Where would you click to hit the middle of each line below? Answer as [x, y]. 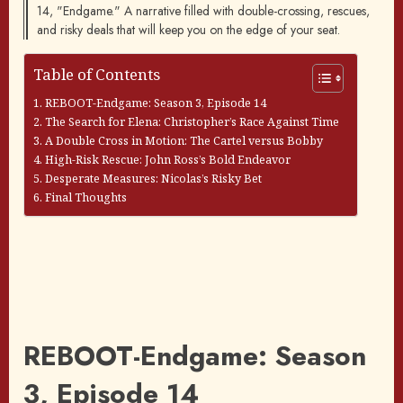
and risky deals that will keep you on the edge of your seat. [188, 30]
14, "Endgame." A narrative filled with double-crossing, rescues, [203, 11]
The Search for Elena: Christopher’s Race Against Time [192, 122]
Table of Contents [97, 74]
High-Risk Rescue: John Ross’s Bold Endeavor [167, 160]
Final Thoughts [85, 197]
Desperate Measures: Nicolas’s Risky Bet [153, 179]
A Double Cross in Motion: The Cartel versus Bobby [184, 141]
